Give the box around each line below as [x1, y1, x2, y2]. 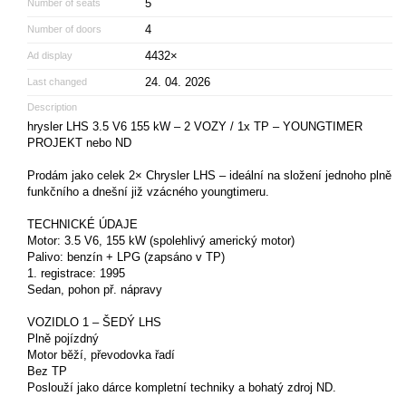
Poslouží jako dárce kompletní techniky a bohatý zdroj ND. [27, 380, 336, 394]
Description [27, 101, 77, 112]
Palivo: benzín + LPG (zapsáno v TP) [27, 249, 225, 264]
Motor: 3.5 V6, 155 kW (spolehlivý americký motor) [27, 233, 295, 247]
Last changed [27, 75, 87, 87]
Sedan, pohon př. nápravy [27, 282, 162, 296]
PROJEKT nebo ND [27, 135, 131, 150]
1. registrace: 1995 [27, 266, 125, 280]
